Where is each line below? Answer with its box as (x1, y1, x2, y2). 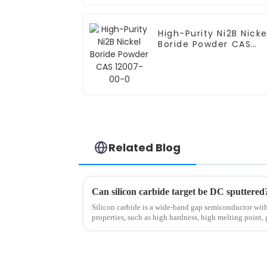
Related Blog (108, 139, 181, 155)
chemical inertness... (92, 222, 157, 232)
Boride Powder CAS (158, 38, 252, 51)
